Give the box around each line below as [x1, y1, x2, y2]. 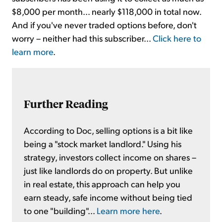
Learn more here [97, 205, 160, 217]
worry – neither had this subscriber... [12, 32, 153, 44]
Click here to [153, 32, 201, 44]
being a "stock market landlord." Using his [24, 138, 181, 150]
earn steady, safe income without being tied [24, 191, 192, 203]
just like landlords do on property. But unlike [24, 165, 193, 176]
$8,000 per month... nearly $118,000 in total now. [12, 5, 201, 17]
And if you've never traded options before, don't [12, 18, 197, 30]
